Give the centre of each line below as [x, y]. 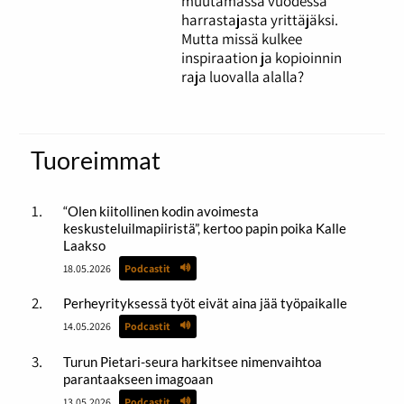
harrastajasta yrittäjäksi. [260, 20]
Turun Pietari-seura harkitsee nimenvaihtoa [192, 361]
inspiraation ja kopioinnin [262, 58]
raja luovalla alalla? [243, 77]
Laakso [84, 245]
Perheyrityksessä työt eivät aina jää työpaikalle [205, 303]
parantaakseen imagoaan [138, 378]
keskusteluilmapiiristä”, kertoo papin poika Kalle [204, 228]
